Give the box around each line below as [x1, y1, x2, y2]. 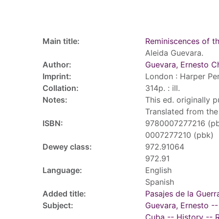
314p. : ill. [145, 83, 180, 93]
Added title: [43, 189, 86, 198]
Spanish [145, 177, 174, 187]
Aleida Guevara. [145, 48, 203, 58]
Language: [43, 165, 82, 175]
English [145, 165, 172, 175]
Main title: [43, 36, 80, 46]
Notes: [43, 95, 67, 105]
